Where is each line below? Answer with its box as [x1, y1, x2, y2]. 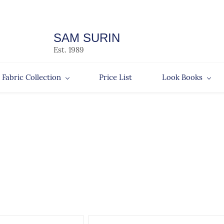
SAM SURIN [53, 31, 120, 44]
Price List [98, 72, 132, 82]
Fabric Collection [1, 72, 61, 82]
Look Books [161, 72, 202, 82]
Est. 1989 [53, 45, 84, 54]
